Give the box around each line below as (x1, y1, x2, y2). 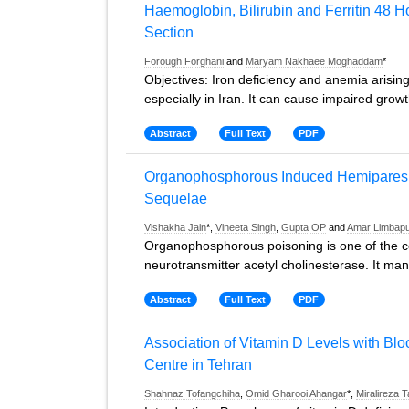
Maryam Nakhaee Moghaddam (246, 56, 383, 67)
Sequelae (144, 191, 207, 206)
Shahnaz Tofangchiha (144, 388, 240, 399)
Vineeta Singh (215, 222, 276, 233)
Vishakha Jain (144, 222, 206, 233)
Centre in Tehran (144, 357, 252, 372)
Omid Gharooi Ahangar (246, 388, 347, 399)
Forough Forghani (144, 56, 224, 67)
